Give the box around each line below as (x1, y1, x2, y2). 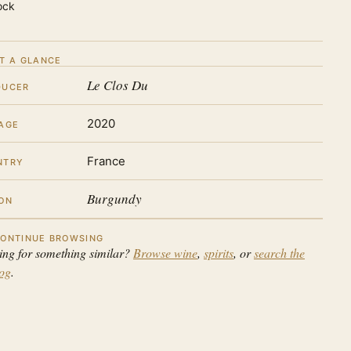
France (86, 154, 125, 168)
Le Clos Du (86, 76, 148, 94)
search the (253, 244, 305, 261)
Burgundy (86, 190, 142, 208)
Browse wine (132, 244, 197, 261)
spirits (203, 244, 233, 261)
